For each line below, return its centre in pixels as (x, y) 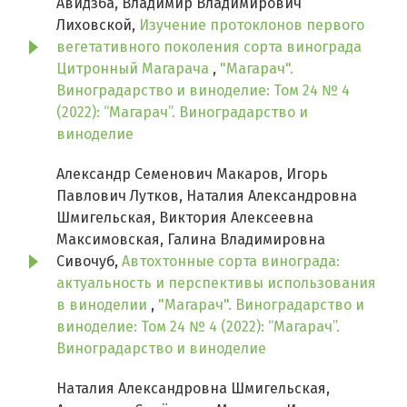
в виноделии (104, 305)
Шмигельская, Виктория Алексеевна (185, 218)
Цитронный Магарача (134, 69)
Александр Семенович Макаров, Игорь (192, 174)
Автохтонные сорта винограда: (231, 262)
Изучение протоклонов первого (252, 25)
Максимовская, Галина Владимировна (191, 240)
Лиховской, (98, 25)
